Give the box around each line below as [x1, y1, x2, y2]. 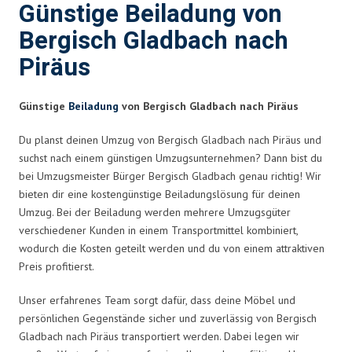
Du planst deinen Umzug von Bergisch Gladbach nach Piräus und [19, 132, 321, 147]
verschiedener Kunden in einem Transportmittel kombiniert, [19, 222, 298, 237]
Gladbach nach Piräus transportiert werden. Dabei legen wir [19, 328, 299, 343]
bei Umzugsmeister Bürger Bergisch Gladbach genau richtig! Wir [19, 168, 321, 183]
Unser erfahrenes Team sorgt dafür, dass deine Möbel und [19, 292, 295, 307]
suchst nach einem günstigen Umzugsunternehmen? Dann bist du [19, 150, 322, 165]
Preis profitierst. [19, 258, 94, 273]
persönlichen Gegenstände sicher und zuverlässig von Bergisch [19, 310, 317, 325]
